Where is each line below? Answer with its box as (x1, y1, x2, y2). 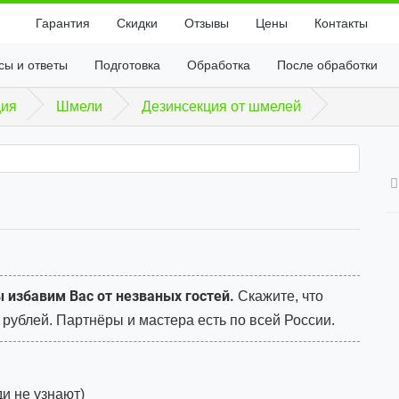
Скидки (116, 16, 158, 30)
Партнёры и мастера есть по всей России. (53, 312, 335, 328)
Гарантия (35, 16, 90, 30)
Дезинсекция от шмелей (142, 99, 301, 114)
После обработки (276, 58, 378, 72)
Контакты (313, 16, 368, 30)
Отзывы (183, 16, 229, 30)
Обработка (186, 58, 250, 72)
